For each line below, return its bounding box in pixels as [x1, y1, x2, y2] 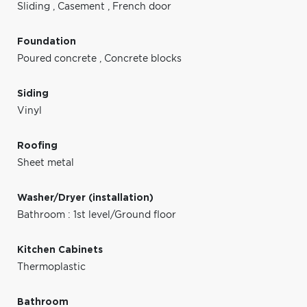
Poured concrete [17, 53, 99, 64]
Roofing [17, 140, 58, 151]
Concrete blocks [104, 53, 182, 64]
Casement [58, 1, 108, 12]
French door [112, 1, 171, 12]
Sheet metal [17, 158, 74, 168]
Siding [17, 88, 49, 99]
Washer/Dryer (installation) [17, 193, 153, 203]
